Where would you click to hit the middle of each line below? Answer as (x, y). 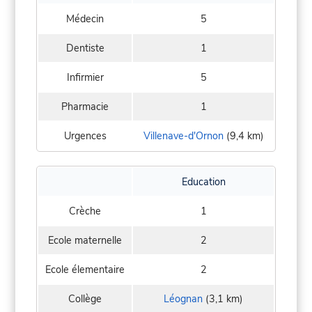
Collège (85, 299)
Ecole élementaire (85, 270)
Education (203, 182)
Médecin (85, 19)
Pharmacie (85, 107)
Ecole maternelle (85, 241)
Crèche (85, 211)
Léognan (183, 299)
